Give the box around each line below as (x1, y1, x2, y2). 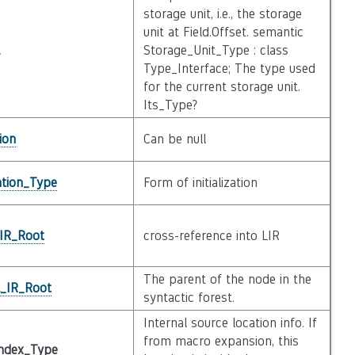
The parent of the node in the (143, 272, 311, 287)
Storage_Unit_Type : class (143, 43, 288, 58)
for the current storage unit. (143, 79, 300, 94)
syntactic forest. (143, 290, 235, 305)
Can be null (143, 132, 206, 147)
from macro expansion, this (143, 334, 299, 349)
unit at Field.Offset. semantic (143, 25, 303, 40)
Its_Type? (143, 97, 197, 113)
